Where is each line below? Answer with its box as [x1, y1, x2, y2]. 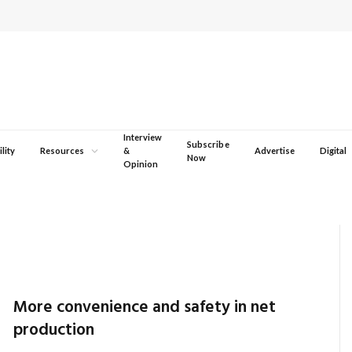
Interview [123, 132, 163, 142]
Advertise [254, 145, 295, 156]
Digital [320, 145, 347, 156]
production [13, 317, 95, 343]
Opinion [123, 159, 158, 169]
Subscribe [187, 138, 229, 149]
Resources [40, 145, 85, 156]
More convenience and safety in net [13, 295, 277, 321]
